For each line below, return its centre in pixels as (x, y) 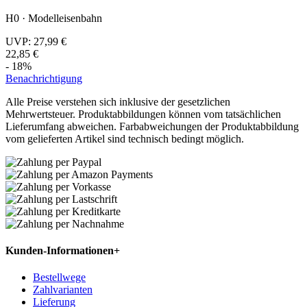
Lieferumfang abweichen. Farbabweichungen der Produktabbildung (152, 126)
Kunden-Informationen (60, 250)
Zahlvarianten (63, 290)
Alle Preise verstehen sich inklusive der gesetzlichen (118, 101)
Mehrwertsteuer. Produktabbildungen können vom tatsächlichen (143, 114)
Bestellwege (59, 278)
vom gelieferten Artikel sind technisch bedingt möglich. (125, 138)
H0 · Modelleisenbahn (54, 18)
